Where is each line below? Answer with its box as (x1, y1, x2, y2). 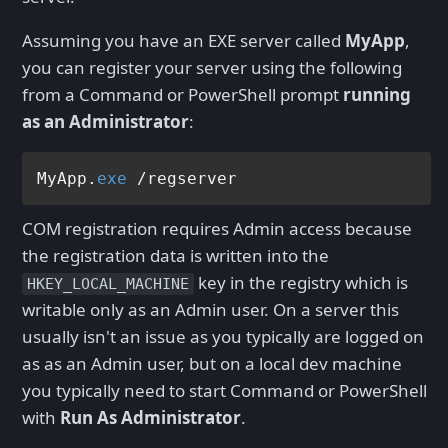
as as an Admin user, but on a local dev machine (22, 352, 402, 376)
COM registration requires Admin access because (22, 217, 412, 241)
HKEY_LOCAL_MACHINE (27, 275, 189, 294)
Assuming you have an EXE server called (22, 29, 345, 53)
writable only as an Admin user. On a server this (22, 298, 399, 322)
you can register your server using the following (22, 56, 402, 80)
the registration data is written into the (22, 244, 329, 268)
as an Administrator (22, 110, 189, 134)
